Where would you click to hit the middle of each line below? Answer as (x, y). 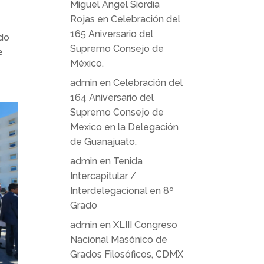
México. (87, 63)
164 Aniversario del (112, 98)
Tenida (128, 161)
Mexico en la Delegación (125, 127)
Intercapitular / (103, 176)
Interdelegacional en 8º (122, 191)
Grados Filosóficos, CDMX (127, 254)
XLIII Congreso (146, 225)
